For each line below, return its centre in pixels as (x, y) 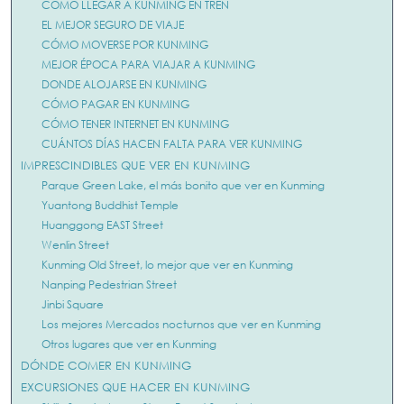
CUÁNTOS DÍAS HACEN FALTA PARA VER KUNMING (171, 144)
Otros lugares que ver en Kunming (129, 344)
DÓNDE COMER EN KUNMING (106, 366)
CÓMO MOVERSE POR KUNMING (124, 45)
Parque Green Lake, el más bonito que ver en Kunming (183, 186)
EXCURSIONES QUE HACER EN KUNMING (135, 387)
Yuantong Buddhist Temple (110, 206)
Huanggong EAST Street (102, 225)
